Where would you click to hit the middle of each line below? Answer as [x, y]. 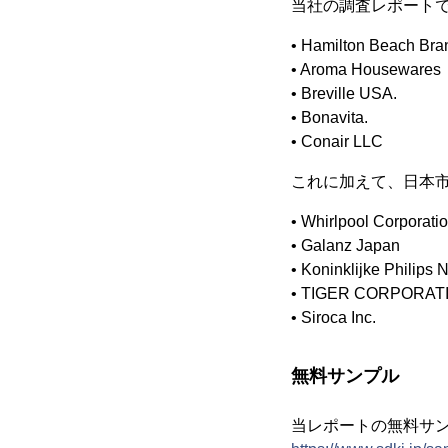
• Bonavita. [329, 117]
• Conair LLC [337, 141]
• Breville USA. [344, 93]
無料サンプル [345, 376]
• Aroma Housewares [366, 69]
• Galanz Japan [345, 245]
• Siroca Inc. [333, 317]
